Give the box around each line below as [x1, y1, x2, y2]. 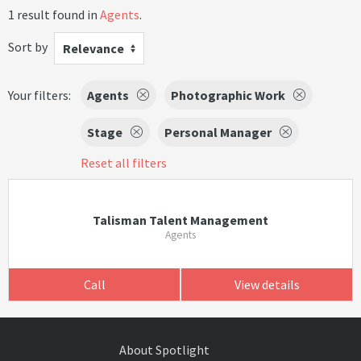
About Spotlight [118, 342, 210, 358]
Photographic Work [171, 87, 285, 103]
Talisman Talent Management [92, 212, 268, 228]
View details [234, 276, 300, 293]
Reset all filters [81, 155, 167, 171]
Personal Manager [164, 124, 272, 140]
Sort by [8, 38, 48, 55]
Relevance [63, 40, 124, 56]
